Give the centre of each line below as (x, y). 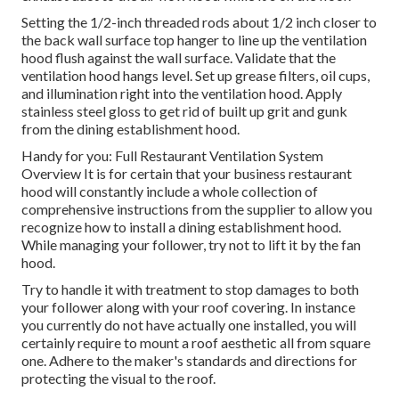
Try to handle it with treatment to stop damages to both (190, 289)
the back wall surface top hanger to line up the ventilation (194, 40)
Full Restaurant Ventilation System (219, 156)
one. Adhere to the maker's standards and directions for (189, 361)
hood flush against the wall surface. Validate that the (179, 58)
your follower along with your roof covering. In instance (188, 307)
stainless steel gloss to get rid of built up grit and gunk (184, 111)
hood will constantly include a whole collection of (170, 191)
